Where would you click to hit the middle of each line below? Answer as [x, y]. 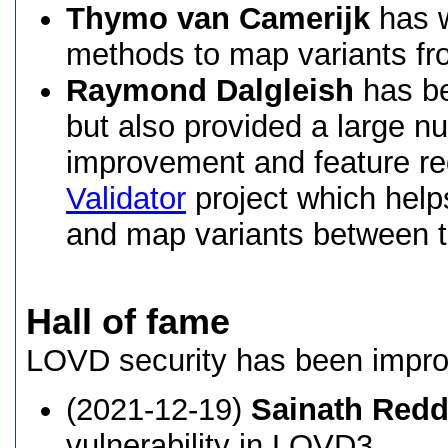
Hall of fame [128, 322]
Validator [126, 198]
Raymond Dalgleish [210, 90]
